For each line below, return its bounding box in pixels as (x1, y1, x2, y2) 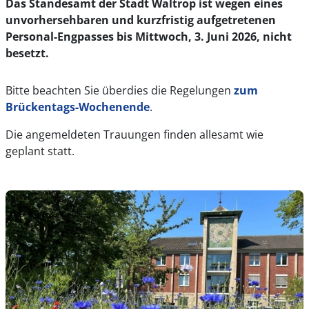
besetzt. (6, 46, 49, 61)
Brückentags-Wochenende (6, 99, 150, 114)
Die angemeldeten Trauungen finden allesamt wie (6, 127, 263, 142)
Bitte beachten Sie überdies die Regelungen (6, 83, 234, 98)
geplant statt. (6, 143, 74, 159)
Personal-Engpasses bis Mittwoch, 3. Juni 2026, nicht (6, 29, 292, 44)
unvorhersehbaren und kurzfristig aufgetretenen (6, 12, 276, 28)
